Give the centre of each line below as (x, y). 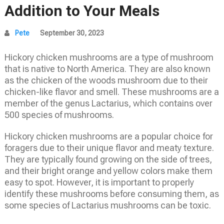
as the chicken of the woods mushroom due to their (106, 80)
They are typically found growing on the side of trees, (108, 159)
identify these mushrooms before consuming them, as (111, 193)
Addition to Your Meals (82, 10)
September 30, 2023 (72, 33)
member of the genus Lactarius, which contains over (108, 103)
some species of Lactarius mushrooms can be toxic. (107, 205)
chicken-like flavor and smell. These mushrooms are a (111, 91)
